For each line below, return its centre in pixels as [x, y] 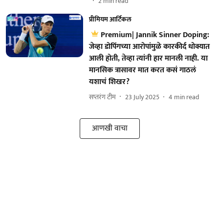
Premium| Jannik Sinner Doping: [155, 35]
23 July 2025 [142, 97]
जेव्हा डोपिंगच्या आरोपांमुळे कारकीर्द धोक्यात [149, 47]
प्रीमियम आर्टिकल [110, 19]
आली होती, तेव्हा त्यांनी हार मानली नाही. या [148, 58]
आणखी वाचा [109, 128]
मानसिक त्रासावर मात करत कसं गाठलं [142, 70]
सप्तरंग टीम [102, 97]
